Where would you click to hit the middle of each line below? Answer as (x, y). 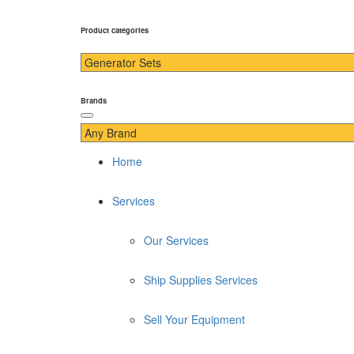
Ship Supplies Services (201, 280)
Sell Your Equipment (194, 319)
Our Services (176, 240)
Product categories (115, 30)
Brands (94, 100)
